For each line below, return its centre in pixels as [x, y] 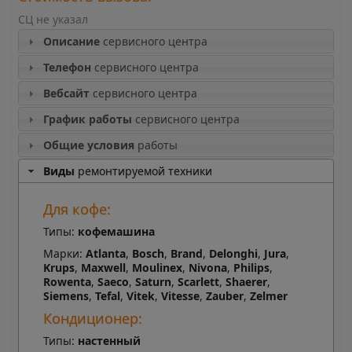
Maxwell [103, 268]
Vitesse [180, 296]
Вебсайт [66, 93]
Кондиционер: [92, 319]
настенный [109, 341]
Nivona [207, 268]
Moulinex [157, 268]
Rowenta [67, 282]
